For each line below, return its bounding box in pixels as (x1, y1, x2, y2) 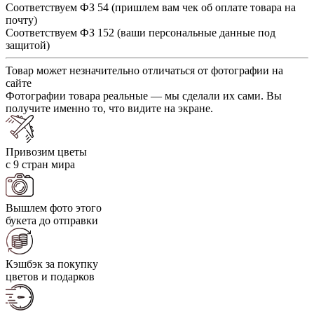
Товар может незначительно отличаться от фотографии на (6, 64, 283, 76)
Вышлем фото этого (6, 201, 102, 214)
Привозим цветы (6, 145, 87, 158)
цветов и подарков (6, 270, 95, 282)
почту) (6, 13, 37, 26)
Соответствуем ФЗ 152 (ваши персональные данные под (6, 26, 275, 39)
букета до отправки (6, 214, 98, 226)
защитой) (6, 39, 50, 51)
